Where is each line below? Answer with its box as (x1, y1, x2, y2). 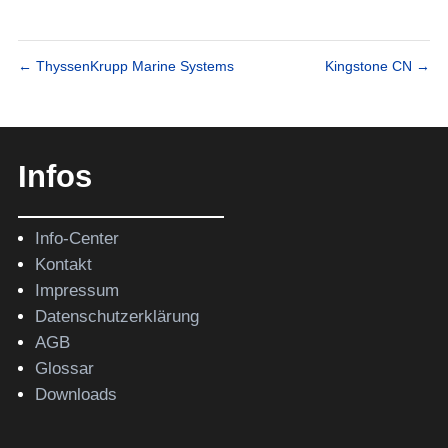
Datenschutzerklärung (34, 307, 199, 327)
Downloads (34, 385, 117, 405)
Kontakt (34, 255, 92, 275)
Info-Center (34, 229, 119, 249)
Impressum (34, 281, 119, 301)
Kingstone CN (325, 58, 417, 75)
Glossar (34, 359, 94, 379)
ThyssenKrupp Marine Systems (31, 58, 234, 75)
